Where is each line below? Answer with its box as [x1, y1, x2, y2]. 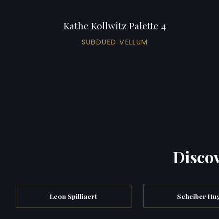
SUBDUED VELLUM [81, 37, 148, 47]
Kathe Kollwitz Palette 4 [64, 19, 166, 32]
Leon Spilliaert [49, 191, 97, 200]
